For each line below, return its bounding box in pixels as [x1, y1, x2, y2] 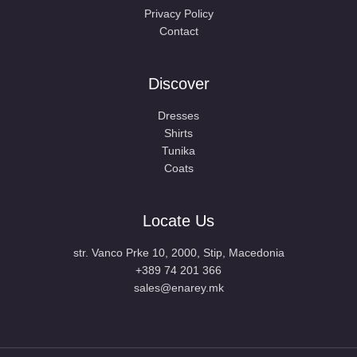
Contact [159, 24, 198, 37]
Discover [147, 74, 210, 92]
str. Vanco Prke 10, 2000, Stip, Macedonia [73, 245, 284, 259]
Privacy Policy [143, 6, 214, 20]
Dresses [158, 108, 199, 122]
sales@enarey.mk [133, 280, 224, 294]
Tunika [162, 143, 195, 157]
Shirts [164, 126, 193, 139]
